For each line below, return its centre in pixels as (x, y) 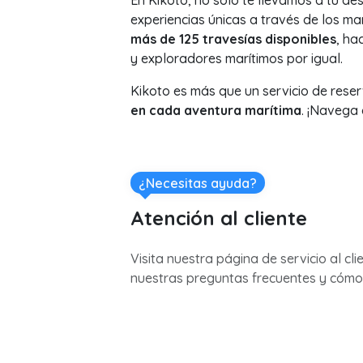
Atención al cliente (218, 218)
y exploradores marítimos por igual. (236, 58)
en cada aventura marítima (216, 110)
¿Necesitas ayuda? (197, 183)
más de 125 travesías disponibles (233, 39)
